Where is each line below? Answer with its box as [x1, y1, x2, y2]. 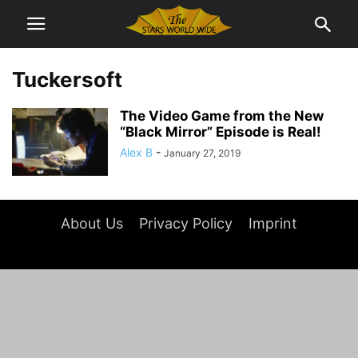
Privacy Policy [139, 215, 233, 232]
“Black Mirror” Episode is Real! [120, 124, 321, 140]
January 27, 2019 [164, 147, 241, 159]
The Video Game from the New [120, 108, 324, 124]
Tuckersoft [12, 67, 122, 92]
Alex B [120, 145, 153, 159]
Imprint [249, 215, 297, 232]
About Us [61, 215, 123, 232]
